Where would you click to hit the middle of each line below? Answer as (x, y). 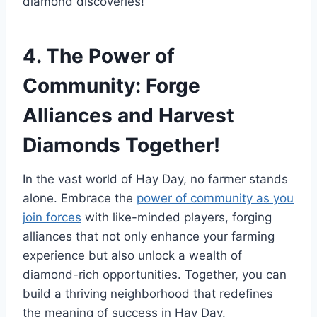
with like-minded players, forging (177, 217)
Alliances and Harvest (128, 115)
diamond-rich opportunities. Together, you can (155, 274)
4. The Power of (99, 56)
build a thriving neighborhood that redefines (148, 293)
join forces (52, 217)
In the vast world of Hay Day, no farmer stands (155, 179)
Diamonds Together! (121, 145)
